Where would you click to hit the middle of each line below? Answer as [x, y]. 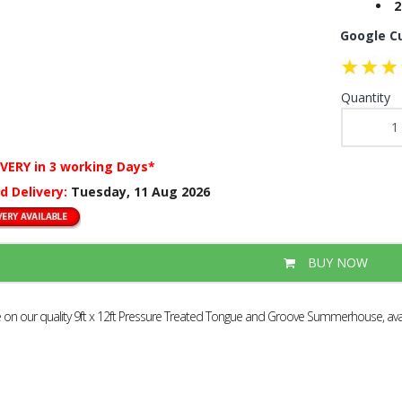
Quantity [365, 97]
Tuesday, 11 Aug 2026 [140, 191]
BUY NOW [336, 262]
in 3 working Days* [94, 166]
